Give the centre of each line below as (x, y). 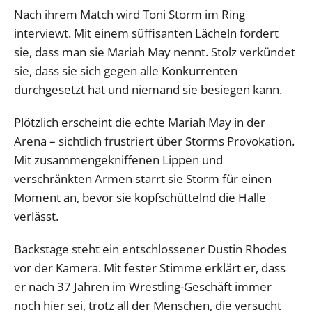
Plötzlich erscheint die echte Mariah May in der (140, 122)
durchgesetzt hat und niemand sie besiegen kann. (148, 89)
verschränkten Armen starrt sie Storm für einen (143, 178)
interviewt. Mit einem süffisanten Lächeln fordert (146, 33)
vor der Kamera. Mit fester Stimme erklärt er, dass (150, 267)
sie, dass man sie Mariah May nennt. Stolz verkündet (155, 52)
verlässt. (36, 216)
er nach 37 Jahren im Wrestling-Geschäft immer (143, 286)
